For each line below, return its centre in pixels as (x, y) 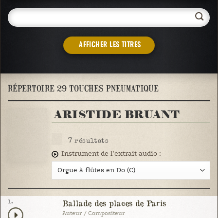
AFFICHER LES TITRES (110, 45)
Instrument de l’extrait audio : (111, 154)
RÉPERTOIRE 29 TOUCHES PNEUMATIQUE (83, 88)
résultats (91, 141)
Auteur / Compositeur (93, 213)
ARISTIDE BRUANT (117, 115)
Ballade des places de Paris (114, 203)
